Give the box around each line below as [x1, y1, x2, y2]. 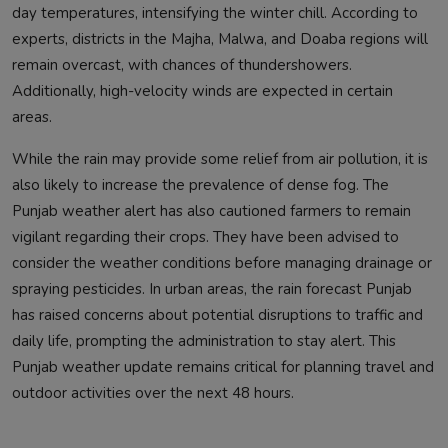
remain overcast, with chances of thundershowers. [12, 54, 352, 75]
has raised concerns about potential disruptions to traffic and [12, 304, 423, 325]
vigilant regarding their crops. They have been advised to [12, 226, 399, 247]
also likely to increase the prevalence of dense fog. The [12, 174, 389, 195]
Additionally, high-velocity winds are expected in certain [12, 80, 393, 101]
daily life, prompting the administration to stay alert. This [12, 330, 396, 351]
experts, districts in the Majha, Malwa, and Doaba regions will [12, 28, 428, 49]
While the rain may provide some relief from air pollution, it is [12, 148, 428, 169]
